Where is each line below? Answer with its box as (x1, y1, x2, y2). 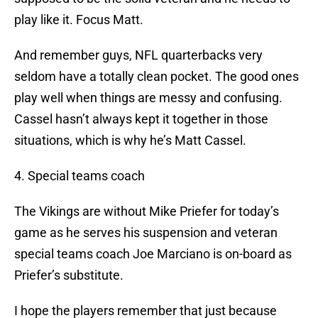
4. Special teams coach (14, 168, 145, 184)
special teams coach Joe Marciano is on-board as (14, 246, 292, 262)
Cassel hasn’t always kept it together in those (14, 111, 268, 127)
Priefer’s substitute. (14, 268, 124, 283)
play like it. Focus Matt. (14, 12, 143, 28)
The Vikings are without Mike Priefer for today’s (14, 204, 279, 219)
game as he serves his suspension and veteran (14, 225, 278, 241)
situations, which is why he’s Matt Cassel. (14, 133, 246, 148)
